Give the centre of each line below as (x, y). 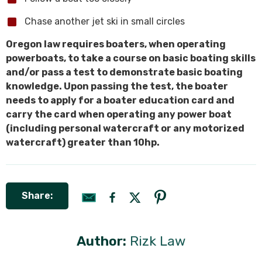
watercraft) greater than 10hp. (83, 142)
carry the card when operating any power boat (119, 114)
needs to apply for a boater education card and (120, 100)
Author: (101, 241)
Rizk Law (158, 241)
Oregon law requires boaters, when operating (116, 44)
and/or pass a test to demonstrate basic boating (124, 72)
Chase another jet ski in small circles (105, 21)
